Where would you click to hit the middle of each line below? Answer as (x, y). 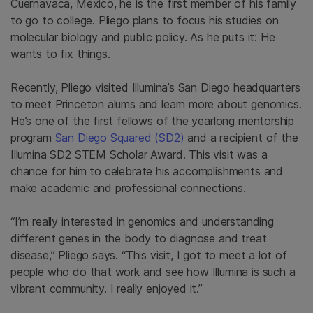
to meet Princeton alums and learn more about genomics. (156, 104)
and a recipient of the (241, 138)
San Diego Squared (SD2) (119, 138)
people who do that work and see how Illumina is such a (153, 272)
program (33, 138)
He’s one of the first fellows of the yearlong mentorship (153, 121)
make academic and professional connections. (128, 188)
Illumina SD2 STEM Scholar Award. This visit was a (139, 155)
